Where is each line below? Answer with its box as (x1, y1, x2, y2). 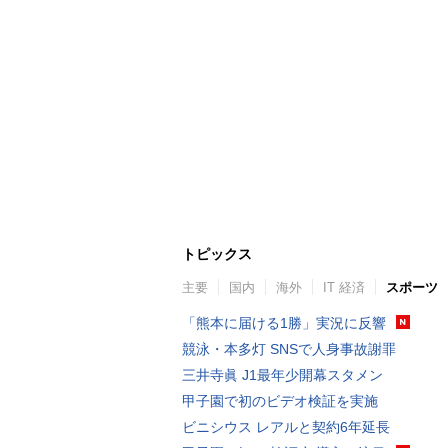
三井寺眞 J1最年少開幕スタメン (182, 366, 383, 383)
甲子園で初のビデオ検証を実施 (182, 392, 378, 409)
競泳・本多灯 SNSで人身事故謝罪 (182, 340, 396, 357)
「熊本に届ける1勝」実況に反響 (182, 314, 386, 331)
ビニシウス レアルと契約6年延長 (182, 418, 390, 435)
